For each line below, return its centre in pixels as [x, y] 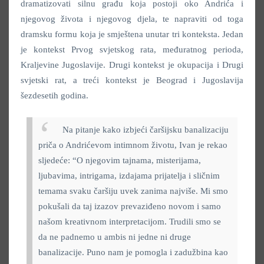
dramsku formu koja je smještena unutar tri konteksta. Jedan [132, 34]
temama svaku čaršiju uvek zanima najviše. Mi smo [133, 191]
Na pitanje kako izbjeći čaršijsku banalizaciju [146, 129]
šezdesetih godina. [55, 95]
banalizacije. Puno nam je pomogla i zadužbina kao [133, 252]
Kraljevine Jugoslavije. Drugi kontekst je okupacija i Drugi [132, 65]
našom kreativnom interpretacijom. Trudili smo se [130, 221]
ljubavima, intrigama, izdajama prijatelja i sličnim [129, 175]
